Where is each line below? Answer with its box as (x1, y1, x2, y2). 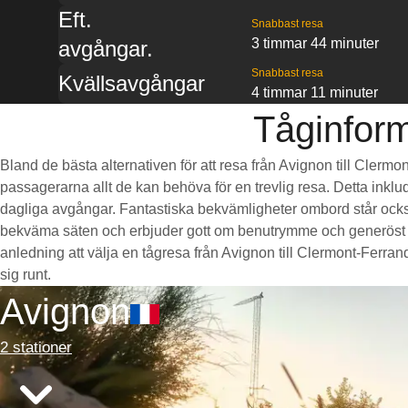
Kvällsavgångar (58, 71, 205, 96)
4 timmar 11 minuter (251, 85, 379, 100)
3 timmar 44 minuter (250, 36, 379, 51)
